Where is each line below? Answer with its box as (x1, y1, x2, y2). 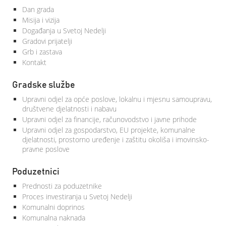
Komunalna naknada (22, 213, 85, 222)
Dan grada (22, 5, 54, 14)
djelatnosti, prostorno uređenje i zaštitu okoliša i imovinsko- (22, 135, 209, 144)
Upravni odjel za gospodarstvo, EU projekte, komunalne (22, 125, 195, 135)
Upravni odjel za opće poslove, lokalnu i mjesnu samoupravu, (22, 94, 212, 104)
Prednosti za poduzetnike (22, 181, 102, 191)
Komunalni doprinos (22, 202, 85, 212)
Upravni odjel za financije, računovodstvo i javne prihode (22, 115, 197, 124)
